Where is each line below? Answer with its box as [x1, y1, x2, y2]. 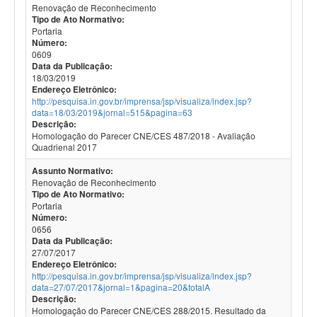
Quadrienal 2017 [32, 141, 97, 153]
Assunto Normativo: [32, 165, 113, 177]
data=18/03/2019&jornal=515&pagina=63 [32, 106, 192, 118]
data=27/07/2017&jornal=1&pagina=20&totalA [32, 281, 210, 293]
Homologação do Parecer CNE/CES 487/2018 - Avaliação [32, 129, 255, 142]
